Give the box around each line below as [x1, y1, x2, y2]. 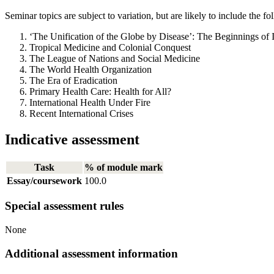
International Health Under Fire [29, 97, 150, 108]
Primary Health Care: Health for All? [29, 86, 171, 97]
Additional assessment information [5, 246, 178, 260]
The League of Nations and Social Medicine [29, 53, 200, 64]
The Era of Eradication [29, 75, 117, 86]
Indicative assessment [5, 131, 139, 147]
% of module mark [84, 161, 163, 172]
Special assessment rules [5, 199, 124, 213]
